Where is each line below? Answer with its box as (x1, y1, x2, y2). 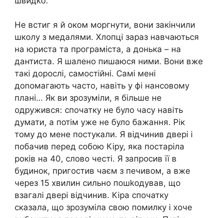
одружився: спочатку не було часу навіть (15, 105, 183, 115)
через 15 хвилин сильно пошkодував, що (15, 178, 181, 188)
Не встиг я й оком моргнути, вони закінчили (15, 20, 195, 30)
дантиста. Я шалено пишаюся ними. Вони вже (15, 56, 203, 67)
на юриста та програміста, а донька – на (15, 44, 181, 54)
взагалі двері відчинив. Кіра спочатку (15, 190, 168, 200)
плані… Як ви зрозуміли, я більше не (15, 93, 162, 103)
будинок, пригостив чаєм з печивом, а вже (15, 166, 190, 176)
